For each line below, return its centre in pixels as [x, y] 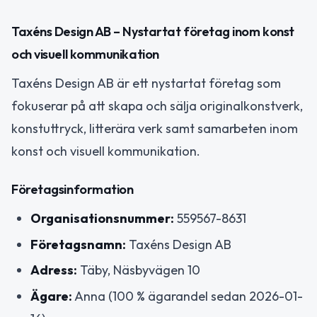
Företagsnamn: [78, 244]
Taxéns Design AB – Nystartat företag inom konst [153, 31]
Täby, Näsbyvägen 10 [139, 270]
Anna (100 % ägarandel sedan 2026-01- [188, 296]
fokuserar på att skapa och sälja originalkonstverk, [157, 105]
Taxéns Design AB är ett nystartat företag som [146, 83]
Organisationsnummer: [102, 218]
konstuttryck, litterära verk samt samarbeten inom [155, 128]
